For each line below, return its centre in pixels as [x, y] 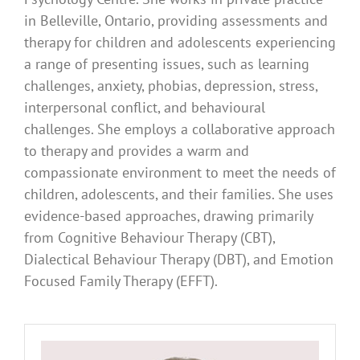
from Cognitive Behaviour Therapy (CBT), [149, 238]
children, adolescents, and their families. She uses [179, 194]
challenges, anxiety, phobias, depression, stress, [171, 86]
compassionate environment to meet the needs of [180, 173]
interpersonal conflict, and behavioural [145, 108]
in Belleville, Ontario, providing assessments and [176, 21]
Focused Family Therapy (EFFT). [121, 281]
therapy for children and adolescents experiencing [180, 43]
